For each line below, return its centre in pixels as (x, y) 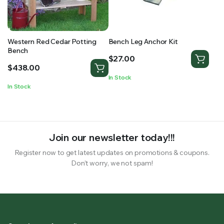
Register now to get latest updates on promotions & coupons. (112, 152)
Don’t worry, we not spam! (112, 163)
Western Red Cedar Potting (52, 41)
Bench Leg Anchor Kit (143, 41)
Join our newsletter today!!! (112, 137)
